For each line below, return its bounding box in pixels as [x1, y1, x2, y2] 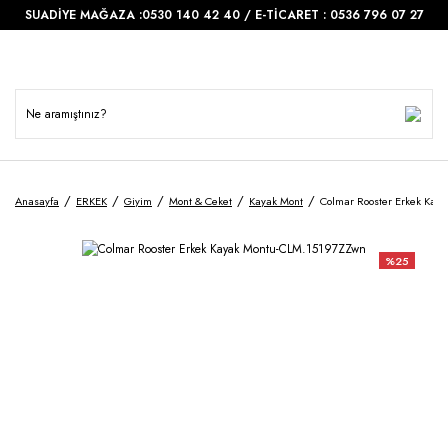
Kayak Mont [249, 192, 303, 209]
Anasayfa [15, 192, 59, 209]
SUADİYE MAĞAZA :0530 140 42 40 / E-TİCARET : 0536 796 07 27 [24, 6, 424, 24]
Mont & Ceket [169, 192, 232, 209]
